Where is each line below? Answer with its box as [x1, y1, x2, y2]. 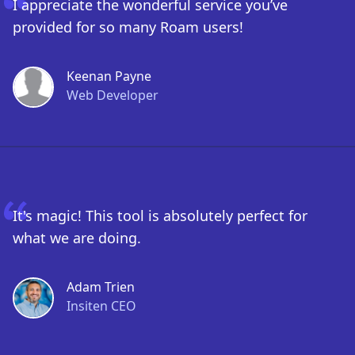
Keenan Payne [67, 67, 151, 85]
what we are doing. [13, 228, 141, 247]
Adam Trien [67, 278, 135, 296]
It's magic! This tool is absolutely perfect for [13, 206, 307, 225]
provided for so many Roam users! [13, 17, 243, 36]
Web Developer [67, 86, 158, 104]
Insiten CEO [67, 297, 136, 315]
